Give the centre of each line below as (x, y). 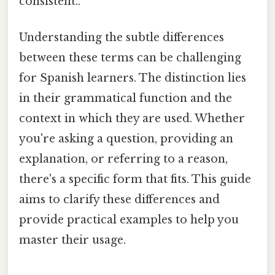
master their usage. (72, 240)
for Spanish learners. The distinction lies (133, 78)
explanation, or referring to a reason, (123, 159)
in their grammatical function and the (126, 99)
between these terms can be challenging (130, 58)
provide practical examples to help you (129, 220)
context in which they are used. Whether (132, 119)
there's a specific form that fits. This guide (135, 180)
